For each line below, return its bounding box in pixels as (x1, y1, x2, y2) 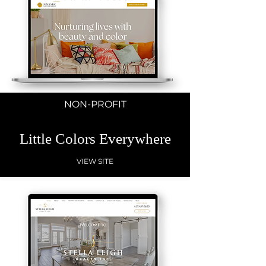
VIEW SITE (77, 156, 113, 166)
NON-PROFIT (64, 99, 126, 110)
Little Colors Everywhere (19, 131, 171, 147)
